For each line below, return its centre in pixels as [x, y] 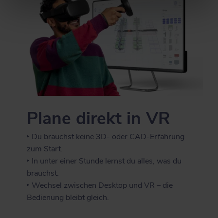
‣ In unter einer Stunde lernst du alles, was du [104, 161]
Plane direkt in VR [99, 118]
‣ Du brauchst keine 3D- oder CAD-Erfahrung [106, 137]
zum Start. [45, 149]
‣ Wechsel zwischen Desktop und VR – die [100, 186]
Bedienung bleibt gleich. [68, 198]
